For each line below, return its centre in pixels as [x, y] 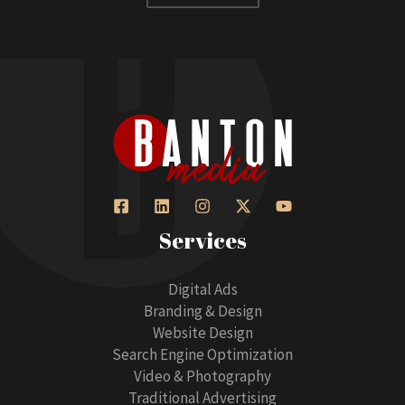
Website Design [202, 332]
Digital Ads [202, 289]
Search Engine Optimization [202, 354]
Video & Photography [202, 376]
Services [202, 241]
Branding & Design [202, 311]
